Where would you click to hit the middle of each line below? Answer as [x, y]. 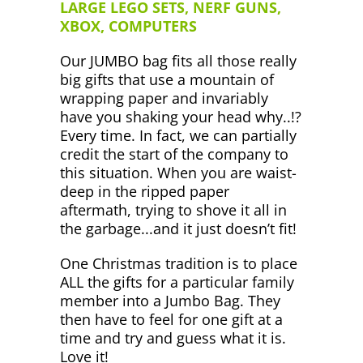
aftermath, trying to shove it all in [173, 209]
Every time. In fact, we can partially [178, 135]
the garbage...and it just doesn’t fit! [178, 228]
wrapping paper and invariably [164, 98]
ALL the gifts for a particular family [177, 282]
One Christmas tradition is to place [179, 263]
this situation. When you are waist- [178, 172]
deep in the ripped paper [145, 191]
